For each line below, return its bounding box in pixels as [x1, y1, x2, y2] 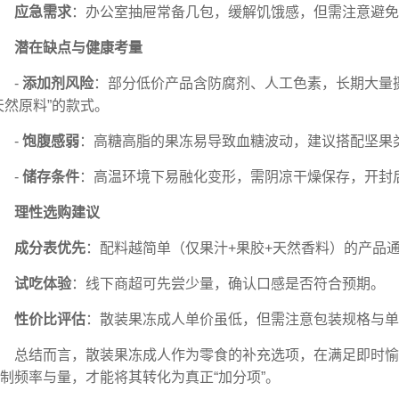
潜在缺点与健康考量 [14, 39, 142, 55]
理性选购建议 [14, 204, 100, 220]
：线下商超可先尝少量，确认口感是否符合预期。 [71, 275, 385, 291]
